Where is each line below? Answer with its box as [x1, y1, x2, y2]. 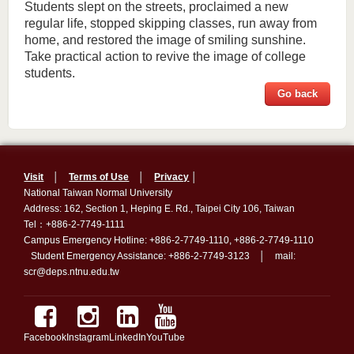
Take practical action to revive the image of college [24, 50, 306, 63]
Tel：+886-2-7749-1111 [24, 219, 126, 230]
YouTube [146, 332, 186, 343]
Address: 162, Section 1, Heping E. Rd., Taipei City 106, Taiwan [24, 203, 324, 214]
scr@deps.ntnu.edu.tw [24, 266, 120, 277]
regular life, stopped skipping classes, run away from [24, 17, 317, 30]
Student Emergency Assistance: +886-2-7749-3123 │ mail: [24, 250, 296, 262]
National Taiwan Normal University [24, 187, 201, 198]
